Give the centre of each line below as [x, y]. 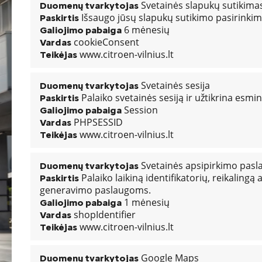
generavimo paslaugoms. [95, 190]
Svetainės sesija [174, 85]
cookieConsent [105, 42]
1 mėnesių [146, 202]
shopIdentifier [104, 215]
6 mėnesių [146, 30]
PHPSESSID [97, 122]
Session [140, 110]
